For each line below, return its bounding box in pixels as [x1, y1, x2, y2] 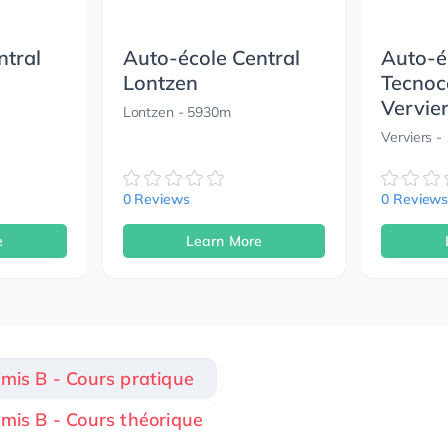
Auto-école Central [122, 44, 300, 70]
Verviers [381, 127, 433, 146]
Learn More [185, 231, 262, 250]
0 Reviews [122, 189, 190, 208]
